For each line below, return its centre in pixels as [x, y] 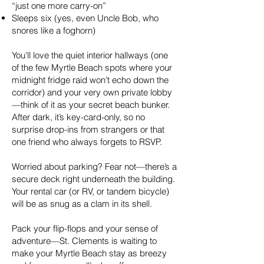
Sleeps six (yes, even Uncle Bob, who [85, 18]
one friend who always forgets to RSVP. [87, 142]
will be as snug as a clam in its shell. [82, 204]
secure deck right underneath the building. [93, 179]
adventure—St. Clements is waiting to [84, 241]
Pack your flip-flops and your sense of [85, 228]
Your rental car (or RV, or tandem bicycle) [90, 191]
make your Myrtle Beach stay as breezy [89, 253]
